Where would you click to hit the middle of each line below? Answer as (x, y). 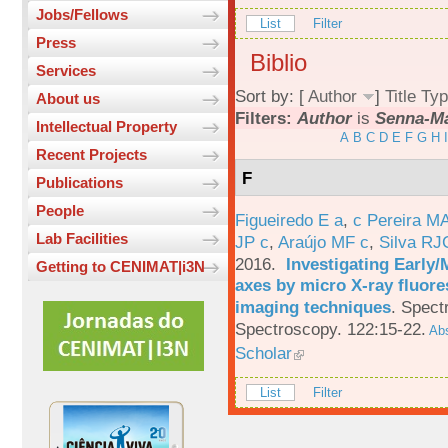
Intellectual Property (106, 127)
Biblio (278, 63)
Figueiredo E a (289, 219)
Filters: (266, 118)
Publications (79, 183)
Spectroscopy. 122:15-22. (330, 328)
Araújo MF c (323, 241)
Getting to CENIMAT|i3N (120, 267)
